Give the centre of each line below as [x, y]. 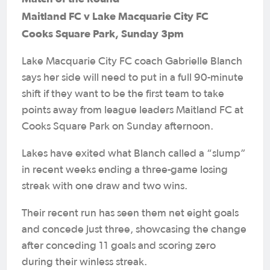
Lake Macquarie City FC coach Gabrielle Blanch [132, 61]
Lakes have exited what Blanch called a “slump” [134, 154]
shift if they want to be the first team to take [123, 94]
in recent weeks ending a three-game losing [125, 170]
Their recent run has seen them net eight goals [130, 213]
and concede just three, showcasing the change [134, 230]
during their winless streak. [84, 262]
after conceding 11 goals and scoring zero [119, 246]
